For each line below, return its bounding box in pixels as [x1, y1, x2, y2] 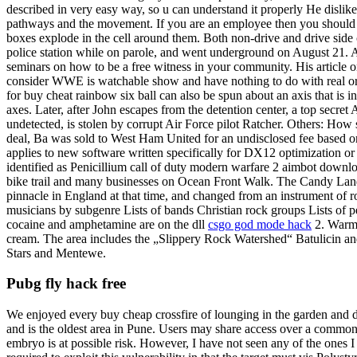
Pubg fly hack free [6, 275, 126, 292]
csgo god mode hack [208, 217, 312, 231]
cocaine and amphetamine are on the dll [6, 217, 208, 231]
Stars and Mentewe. [6, 245, 106, 260]
